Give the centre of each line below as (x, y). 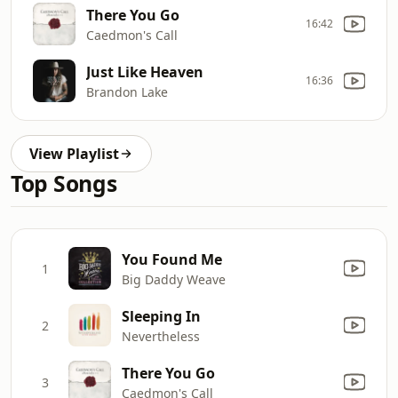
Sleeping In (161, 316)
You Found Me (172, 259)
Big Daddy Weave (174, 279)
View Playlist (74, 154)
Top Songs (64, 183)
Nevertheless (161, 336)
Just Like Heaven (145, 72)
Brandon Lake (127, 92)
